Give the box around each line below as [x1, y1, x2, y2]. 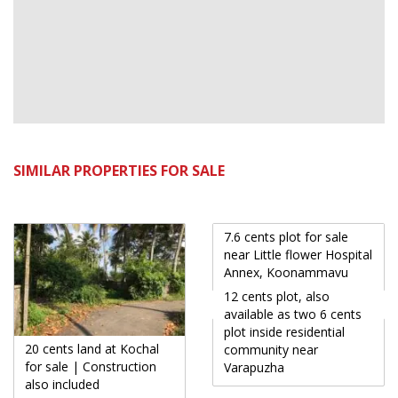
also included [25, 376, 99, 394]
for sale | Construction [25, 358, 156, 376]
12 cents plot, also [224, 287, 330, 305]
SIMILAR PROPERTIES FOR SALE [13, 160, 225, 180]
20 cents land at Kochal [25, 340, 159, 358]
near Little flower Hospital [224, 245, 372, 263]
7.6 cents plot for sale [224, 227, 348, 245]
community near [224, 340, 318, 358]
